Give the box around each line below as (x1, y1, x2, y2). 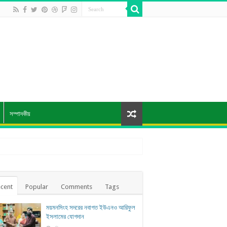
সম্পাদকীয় (10, 109, 30, 118)
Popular (25, 182, 48, 191)
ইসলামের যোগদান (46, 212, 84, 220)
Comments (61, 182, 92, 191)
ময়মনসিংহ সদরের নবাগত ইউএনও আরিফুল (46, 203, 135, 211)
